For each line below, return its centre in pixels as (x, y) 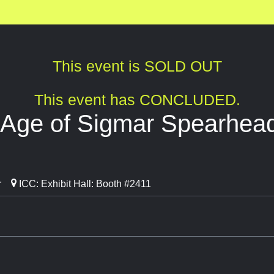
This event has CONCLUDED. (137, 100)
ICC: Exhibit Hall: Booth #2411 (84, 184)
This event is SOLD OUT (137, 66)
